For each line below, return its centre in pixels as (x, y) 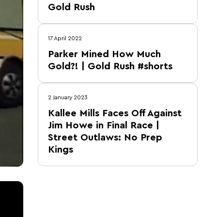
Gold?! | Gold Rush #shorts (110, 66)
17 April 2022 (65, 38)
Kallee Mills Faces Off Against (115, 113)
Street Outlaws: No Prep (105, 138)
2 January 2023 (68, 97)
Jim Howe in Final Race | (104, 125)
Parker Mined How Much (104, 54)
